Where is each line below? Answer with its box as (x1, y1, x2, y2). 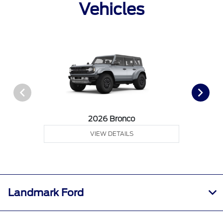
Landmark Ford (8, 186, 84, 199)
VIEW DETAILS (90, 129, 133, 137)
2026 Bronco (88, 114, 135, 123)
